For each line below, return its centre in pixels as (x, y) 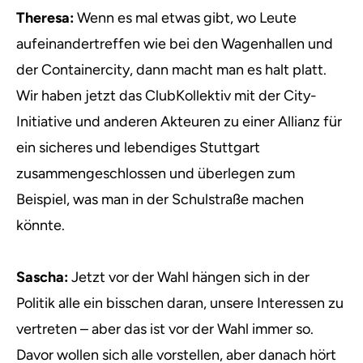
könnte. (41, 225)
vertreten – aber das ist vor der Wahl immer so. (165, 329)
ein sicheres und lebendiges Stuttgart (138, 147)
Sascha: (42, 277)
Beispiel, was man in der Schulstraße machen (160, 199)
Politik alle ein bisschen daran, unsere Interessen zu (180, 303)
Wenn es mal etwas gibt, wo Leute (185, 18)
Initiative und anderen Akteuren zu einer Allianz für (179, 122)
